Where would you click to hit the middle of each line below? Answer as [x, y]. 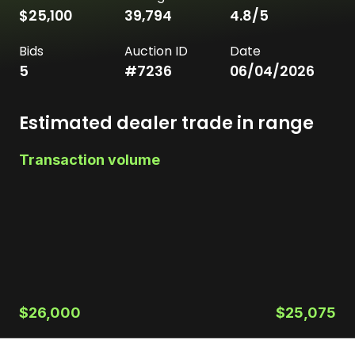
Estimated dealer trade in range [166, 123]
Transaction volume [90, 159]
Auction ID [156, 51]
